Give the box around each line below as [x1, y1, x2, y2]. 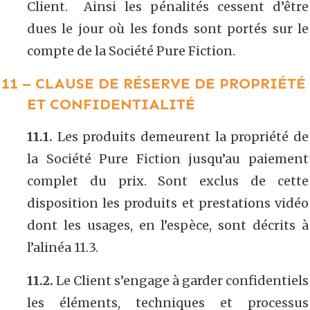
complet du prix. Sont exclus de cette [27, 172, 309, 189]
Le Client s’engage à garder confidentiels [53, 272, 309, 289]
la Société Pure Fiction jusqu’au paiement [27, 150, 309, 167]
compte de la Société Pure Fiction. [27, 42, 235, 59]
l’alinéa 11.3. [27, 239, 98, 255]
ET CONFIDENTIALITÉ [27, 94, 195, 113]
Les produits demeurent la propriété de [53, 128, 309, 145]
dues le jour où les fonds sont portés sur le [27, 20, 309, 37]
